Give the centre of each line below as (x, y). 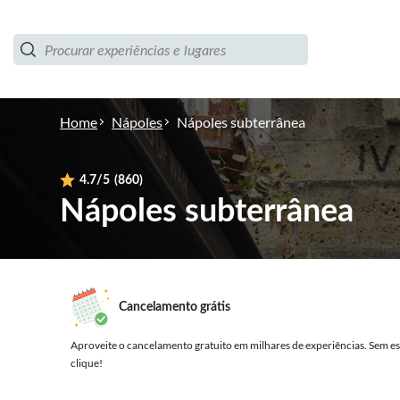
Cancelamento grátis (175, 308)
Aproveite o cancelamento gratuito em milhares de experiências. (219, 345)
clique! (87, 362)
